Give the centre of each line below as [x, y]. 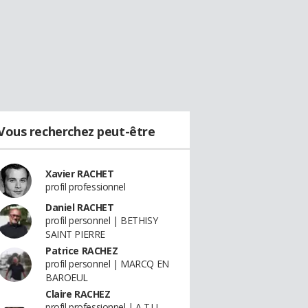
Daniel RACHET [80, 207]
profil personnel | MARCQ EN [107, 264]
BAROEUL [67, 277]
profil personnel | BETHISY [102, 220]
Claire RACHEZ [78, 294]
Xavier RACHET [80, 174]
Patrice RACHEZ [82, 251]
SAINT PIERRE [75, 234]
